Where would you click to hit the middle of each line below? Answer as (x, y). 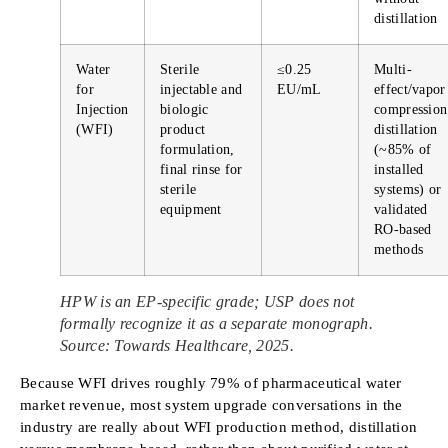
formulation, (197, 149)
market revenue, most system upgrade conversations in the (211, 404)
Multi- (393, 69)
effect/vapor (410, 89)
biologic (184, 109)
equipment (191, 209)
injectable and (201, 89)
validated (401, 209)
